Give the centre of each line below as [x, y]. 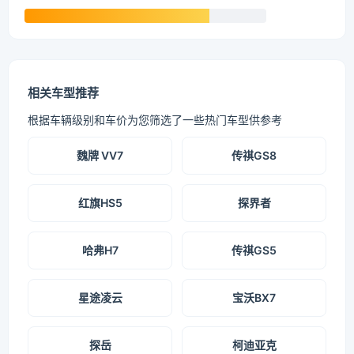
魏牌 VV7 [100, 156]
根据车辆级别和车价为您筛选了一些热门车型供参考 [155, 120]
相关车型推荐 [63, 93]
